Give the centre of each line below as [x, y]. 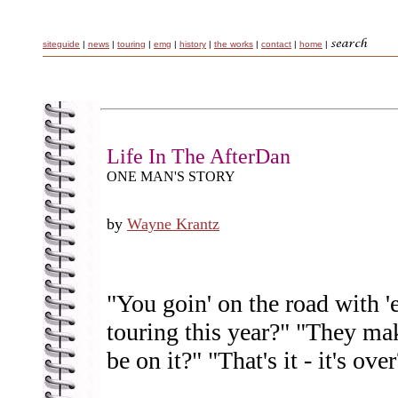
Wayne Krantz [173, 224]
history [193, 44]
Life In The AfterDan [199, 156]
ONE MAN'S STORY [171, 176]
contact [276, 44]
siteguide [61, 44]
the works [234, 44]
